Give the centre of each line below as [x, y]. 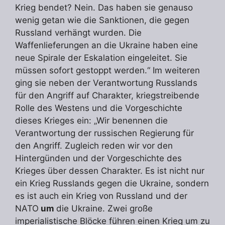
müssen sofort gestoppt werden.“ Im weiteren [107, 70]
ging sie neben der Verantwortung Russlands [106, 83]
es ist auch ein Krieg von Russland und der [101, 196]
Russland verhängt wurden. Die [78, 32]
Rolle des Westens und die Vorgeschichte [99, 108]
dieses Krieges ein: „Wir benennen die [91, 120]
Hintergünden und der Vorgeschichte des [98, 158]
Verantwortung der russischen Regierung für [104, 133]
